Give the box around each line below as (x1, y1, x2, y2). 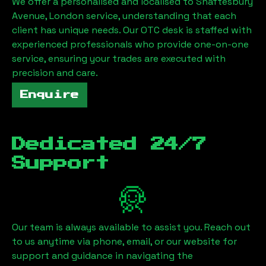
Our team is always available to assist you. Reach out (12, 220, 251, 233)
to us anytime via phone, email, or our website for (12, 235, 237, 248)
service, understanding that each (84, 9, 236, 22)
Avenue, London (12, 9, 84, 22)
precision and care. (12, 66, 98, 79)
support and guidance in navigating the (12, 249, 193, 262)
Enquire (20, 90, 79, 99)
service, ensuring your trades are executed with (12, 52, 226, 65)
